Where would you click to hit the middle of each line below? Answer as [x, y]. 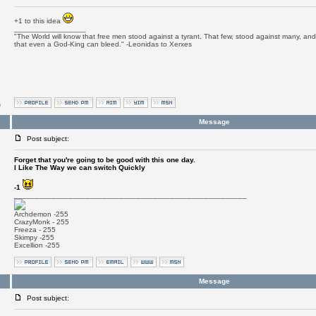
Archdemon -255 [41, 214]
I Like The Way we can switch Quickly [79, 168]
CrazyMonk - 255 [41, 222]
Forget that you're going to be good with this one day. [104, 160]
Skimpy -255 [34, 237]
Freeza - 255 [35, 230]
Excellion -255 [37, 245]
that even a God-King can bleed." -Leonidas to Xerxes [103, 44]
